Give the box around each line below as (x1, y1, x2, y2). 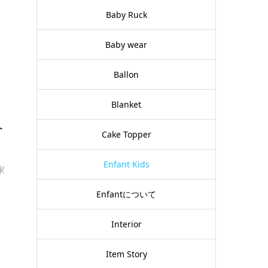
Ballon (114, 69, 139, 81)
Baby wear (105, 39, 147, 51)
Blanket (111, 99, 141, 111)
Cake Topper (101, 129, 151, 141)
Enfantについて (96, 188, 156, 200)
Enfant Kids (103, 159, 150, 170)
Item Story (105, 248, 147, 260)
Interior (111, 218, 142, 230)
